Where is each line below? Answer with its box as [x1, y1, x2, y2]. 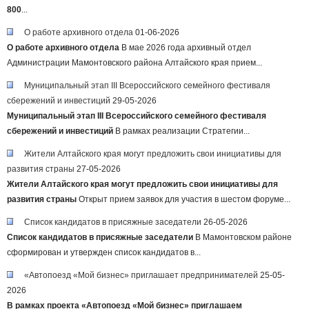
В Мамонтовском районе [193, 232, 292, 242]
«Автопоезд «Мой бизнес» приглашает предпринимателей [24, 270, 258, 280]
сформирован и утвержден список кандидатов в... [7, 248, 201, 257]
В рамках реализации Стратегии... [113, 126, 250, 136]
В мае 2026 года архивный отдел [119, 43, 251, 52]
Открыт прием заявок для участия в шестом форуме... [77, 195, 290, 204]
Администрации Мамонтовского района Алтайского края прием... [7, 58, 262, 68]
